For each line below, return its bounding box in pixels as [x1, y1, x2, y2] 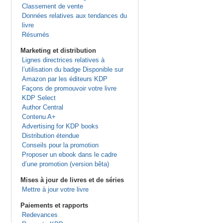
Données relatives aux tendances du [21, 12, 127, 19]
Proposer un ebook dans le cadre [21, 151, 117, 158]
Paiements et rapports [20, 202, 88, 209]
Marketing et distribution [20, 47, 96, 54]
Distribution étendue [21, 132, 79, 139]
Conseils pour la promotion [21, 141, 99, 149]
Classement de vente [21, 2, 83, 10]
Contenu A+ [21, 113, 56, 120]
